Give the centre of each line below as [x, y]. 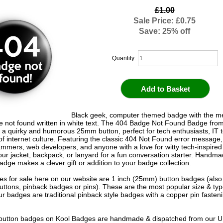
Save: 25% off [165, 31]
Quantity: [124, 58]
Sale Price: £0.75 [165, 21]
